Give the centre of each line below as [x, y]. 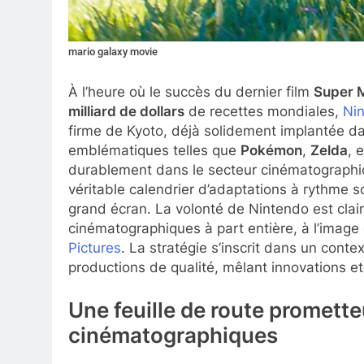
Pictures [95, 247]
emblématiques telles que [154, 150]
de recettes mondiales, [264, 111]
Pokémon [271, 150]
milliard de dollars [126, 111]
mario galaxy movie [113, 52]
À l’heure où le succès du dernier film [191, 91]
